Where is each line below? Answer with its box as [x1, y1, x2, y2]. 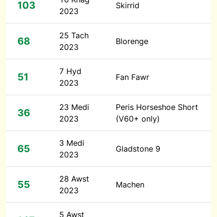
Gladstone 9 [116, 144, 160, 154]
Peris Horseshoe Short [116, 102, 198, 112]
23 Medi [59, 102, 89, 112]
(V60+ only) [116, 114, 160, 124]
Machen [116, 180, 144, 190]
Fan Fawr [116, 72, 149, 82]
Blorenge [116, 36, 148, 46]
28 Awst [59, 174, 89, 184]
